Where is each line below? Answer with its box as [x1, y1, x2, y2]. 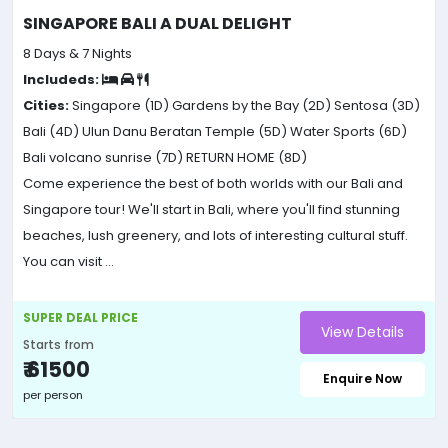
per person [23, 386, 83, 403]
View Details [321, 321, 404, 342]
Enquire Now [322, 370, 403, 388]
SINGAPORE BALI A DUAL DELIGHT [23, 11, 292, 35]
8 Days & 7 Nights [23, 43, 132, 63]
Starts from [23, 335, 94, 353]
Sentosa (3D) [331, 95, 420, 115]
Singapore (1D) [72, 95, 169, 115]
